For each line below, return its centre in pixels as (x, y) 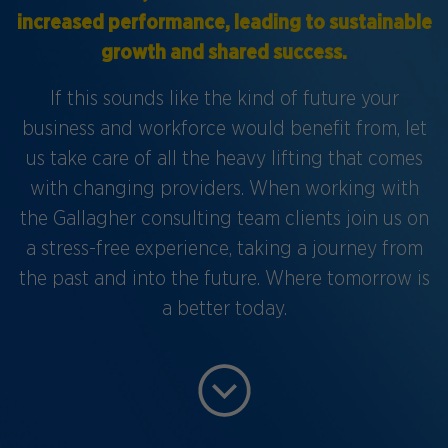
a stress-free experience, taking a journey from (224, 248)
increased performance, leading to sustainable (224, 22)
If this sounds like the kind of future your (224, 98)
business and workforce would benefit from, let (224, 128)
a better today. (224, 308)
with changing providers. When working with (224, 188)
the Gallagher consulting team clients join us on (224, 218)
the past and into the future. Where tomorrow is (224, 278)
